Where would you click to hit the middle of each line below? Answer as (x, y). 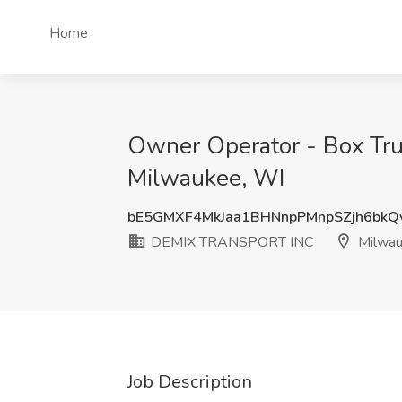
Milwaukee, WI (206, 178)
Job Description (190, 382)
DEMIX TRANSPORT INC (230, 242)
